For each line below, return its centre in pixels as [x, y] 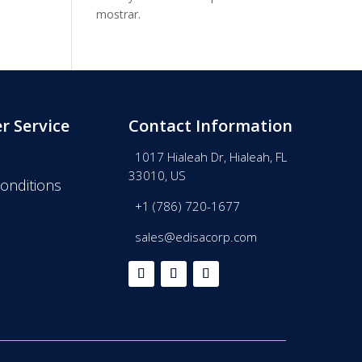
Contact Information [211, 126]
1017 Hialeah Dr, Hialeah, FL [208, 157]
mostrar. [119, 14]
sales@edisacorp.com [193, 237]
